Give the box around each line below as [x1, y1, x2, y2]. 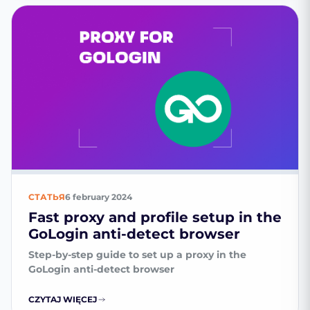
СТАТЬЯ [28, 191, 65, 202]
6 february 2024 [65, 191, 132, 202]
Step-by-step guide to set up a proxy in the [28, 248, 246, 261]
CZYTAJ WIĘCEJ [28, 293, 97, 304]
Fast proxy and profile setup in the [28, 208, 282, 226]
